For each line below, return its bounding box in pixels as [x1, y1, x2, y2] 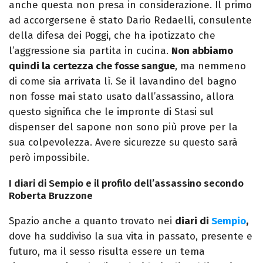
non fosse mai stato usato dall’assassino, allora [9, 90, 234, 103]
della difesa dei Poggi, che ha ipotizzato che [9, 29, 215, 42]
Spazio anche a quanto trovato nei [9, 215, 175, 228]
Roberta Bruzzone [9, 190, 93, 203]
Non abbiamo [171, 45, 233, 58]
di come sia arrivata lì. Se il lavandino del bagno [9, 75, 237, 88]
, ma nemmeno [175, 60, 246, 73]
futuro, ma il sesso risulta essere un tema [9, 245, 205, 258]
